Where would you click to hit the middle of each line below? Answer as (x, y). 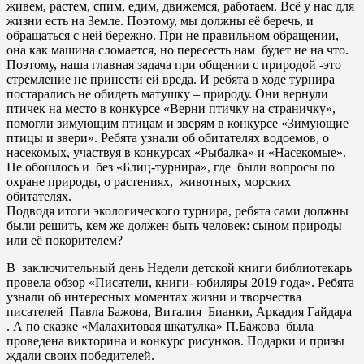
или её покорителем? (65, 240)
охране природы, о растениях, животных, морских (149, 182)
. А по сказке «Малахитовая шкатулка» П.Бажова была (160, 326)
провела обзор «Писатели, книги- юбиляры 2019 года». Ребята (180, 282)
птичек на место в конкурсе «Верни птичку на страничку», (171, 108)
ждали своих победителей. (80, 355)
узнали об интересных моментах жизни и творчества (154, 297)
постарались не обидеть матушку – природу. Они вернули (167, 94)
